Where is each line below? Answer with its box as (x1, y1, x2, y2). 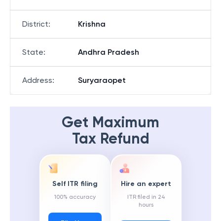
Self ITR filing (52, 180, 98, 188)
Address (22, 75, 52, 85)
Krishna (78, 19, 106, 29)
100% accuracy (54, 193, 96, 201)
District (22, 19, 48, 29)
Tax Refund (72, 130, 149, 147)
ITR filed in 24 (127, 193, 165, 201)
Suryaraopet (78, 75, 126, 85)
